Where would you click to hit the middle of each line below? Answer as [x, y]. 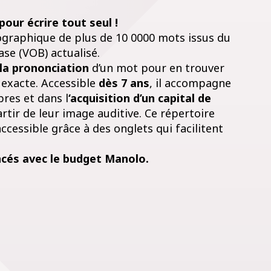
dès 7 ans [124, 83]
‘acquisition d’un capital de [139, 98]
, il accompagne [190, 83]
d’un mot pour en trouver [158, 67]
